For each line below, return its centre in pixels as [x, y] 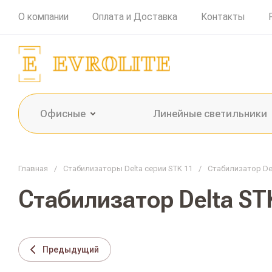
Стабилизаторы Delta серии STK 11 [128, 168]
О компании [43, 17]
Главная [33, 168]
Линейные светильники [210, 114]
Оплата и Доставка [135, 17]
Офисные [63, 114]
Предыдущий [71, 250]
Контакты [223, 17]
